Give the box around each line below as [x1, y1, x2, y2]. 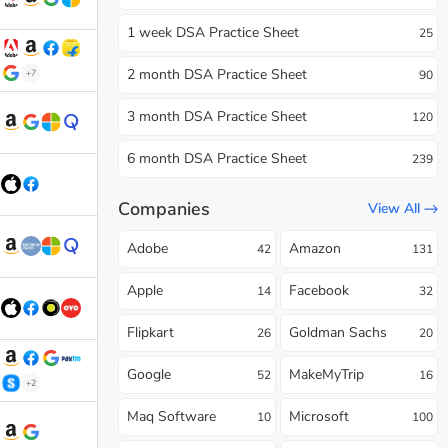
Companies [118, 196, 210, 221]
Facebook [289, 280, 349, 300]
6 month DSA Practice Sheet [127, 148, 307, 168]
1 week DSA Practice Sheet [127, 22, 299, 42]
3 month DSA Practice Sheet [127, 106, 307, 126]
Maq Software [127, 406, 216, 426]
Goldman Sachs [289, 322, 387, 342]
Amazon [289, 238, 341, 258]
